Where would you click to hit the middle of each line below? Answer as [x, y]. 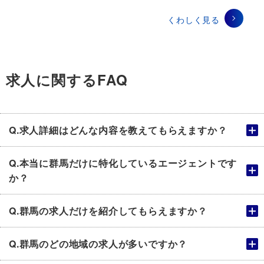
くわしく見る [194, 19]
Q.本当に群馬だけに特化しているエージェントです [123, 163]
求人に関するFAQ [67, 79]
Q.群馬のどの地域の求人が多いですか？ [98, 243]
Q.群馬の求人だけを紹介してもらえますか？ [108, 210]
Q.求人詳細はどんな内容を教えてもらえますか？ [118, 130]
